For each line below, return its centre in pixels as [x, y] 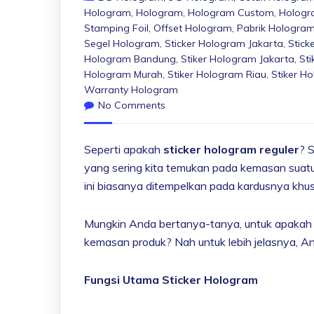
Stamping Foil [116, 28]
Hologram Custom [231, 12]
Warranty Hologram [131, 89]
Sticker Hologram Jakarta [224, 43]
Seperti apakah [124, 149]
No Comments [132, 105]
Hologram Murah [123, 74]
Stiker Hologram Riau [217, 74]
